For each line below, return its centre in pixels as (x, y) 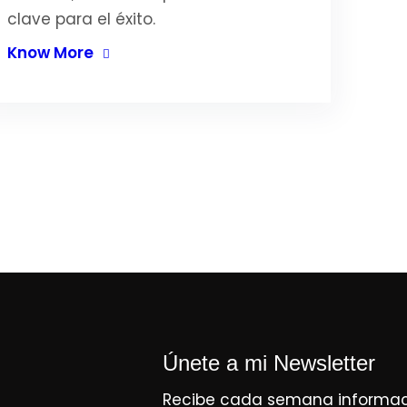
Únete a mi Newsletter (269, 363)
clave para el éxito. (81, 19)
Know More (50, 53)
